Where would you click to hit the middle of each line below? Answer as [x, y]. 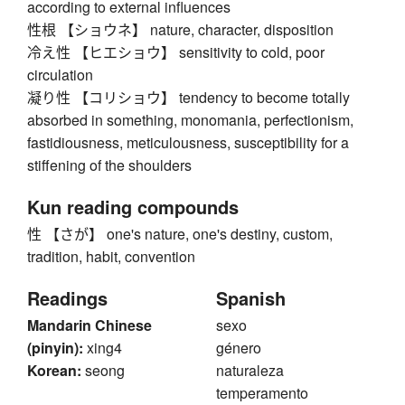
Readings [67, 298]
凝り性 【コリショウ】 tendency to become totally [188, 98]
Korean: [54, 371]
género [239, 348]
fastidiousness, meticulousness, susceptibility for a [188, 143]
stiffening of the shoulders [109, 165]
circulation [60, 75]
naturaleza [250, 371]
